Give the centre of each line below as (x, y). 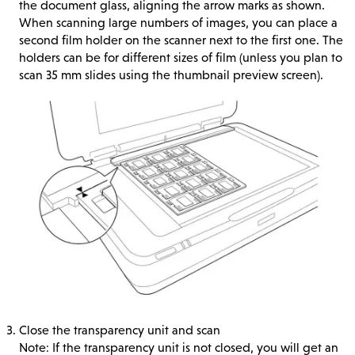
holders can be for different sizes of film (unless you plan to (181, 58)
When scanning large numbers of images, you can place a (178, 23)
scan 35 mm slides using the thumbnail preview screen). (171, 75)
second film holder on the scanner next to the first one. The (181, 40)
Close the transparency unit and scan (120, 330)
